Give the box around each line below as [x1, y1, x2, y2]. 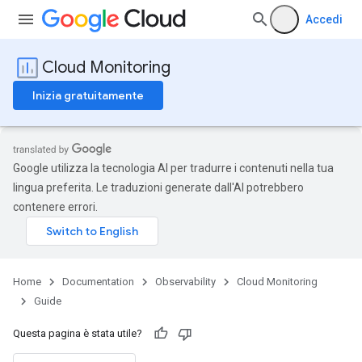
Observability [155, 276, 216, 288]
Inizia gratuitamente [32, 88, 144, 103]
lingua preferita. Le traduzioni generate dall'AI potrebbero [13, 181, 304, 194]
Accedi [305, 13, 343, 26]
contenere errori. [13, 200, 98, 213]
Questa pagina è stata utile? [13, 327, 142, 339]
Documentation [62, 276, 134, 288]
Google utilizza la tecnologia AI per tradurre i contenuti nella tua [13, 162, 334, 175]
